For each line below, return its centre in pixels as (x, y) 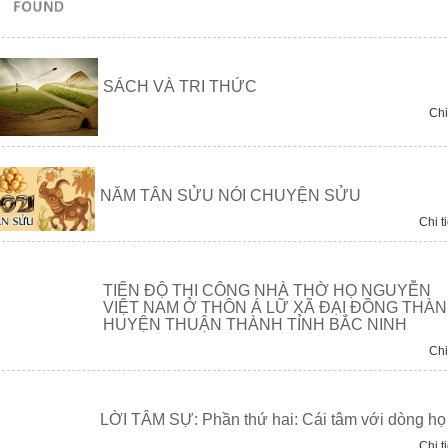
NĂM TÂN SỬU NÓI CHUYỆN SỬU (231, 196)
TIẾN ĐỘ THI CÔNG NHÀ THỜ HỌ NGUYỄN (266, 291)
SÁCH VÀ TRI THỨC (179, 86)
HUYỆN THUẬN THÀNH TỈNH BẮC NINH (254, 325)
